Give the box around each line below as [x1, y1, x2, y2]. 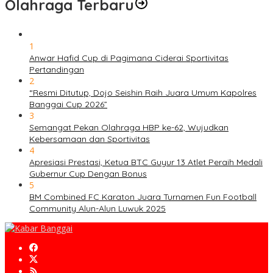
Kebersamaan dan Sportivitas [29, 133, 150, 145]
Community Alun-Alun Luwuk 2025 [29, 203, 166, 214]
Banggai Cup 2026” [29, 99, 107, 110]
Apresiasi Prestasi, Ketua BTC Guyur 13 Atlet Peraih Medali [29, 157, 263, 168]
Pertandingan [29, 64, 84, 76]
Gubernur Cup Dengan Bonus [29, 168, 147, 180]
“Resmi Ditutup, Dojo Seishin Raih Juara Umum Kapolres [29, 87, 257, 99]
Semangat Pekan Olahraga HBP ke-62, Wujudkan [29, 122, 229, 133]
